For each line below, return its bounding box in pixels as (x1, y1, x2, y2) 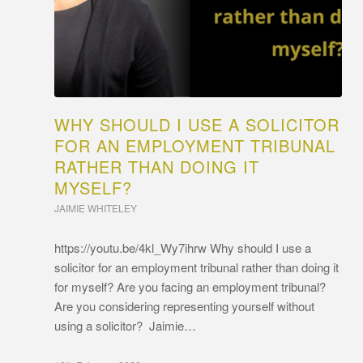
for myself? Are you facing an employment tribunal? (54, 277, 329, 295)
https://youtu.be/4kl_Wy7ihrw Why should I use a (54, 238, 311, 256)
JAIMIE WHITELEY (54, 200, 137, 215)
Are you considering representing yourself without (54, 297, 314, 314)
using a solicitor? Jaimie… (54, 316, 196, 334)
